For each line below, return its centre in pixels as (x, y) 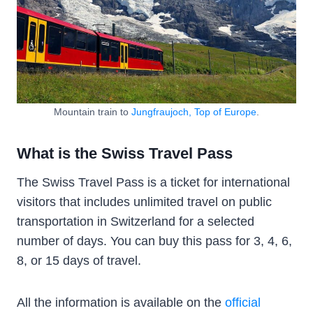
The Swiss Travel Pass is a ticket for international (153, 182)
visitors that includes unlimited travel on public (144, 202)
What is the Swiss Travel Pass (125, 154)
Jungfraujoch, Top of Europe (194, 111)
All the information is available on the (121, 302)
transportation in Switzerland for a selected (136, 221)
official (243, 302)
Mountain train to (93, 111)
